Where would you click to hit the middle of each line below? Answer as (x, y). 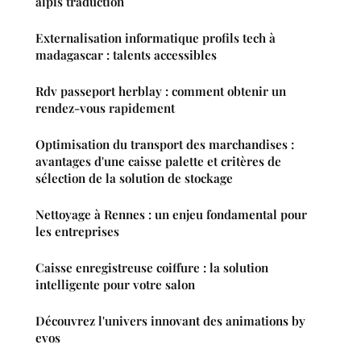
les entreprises (77, 232)
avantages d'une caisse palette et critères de (158, 162)
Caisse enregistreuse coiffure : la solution (152, 268)
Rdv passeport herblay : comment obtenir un (161, 91)
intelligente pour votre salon (115, 285)
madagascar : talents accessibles (126, 55)
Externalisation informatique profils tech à (156, 38)
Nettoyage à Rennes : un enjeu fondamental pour (171, 215)
